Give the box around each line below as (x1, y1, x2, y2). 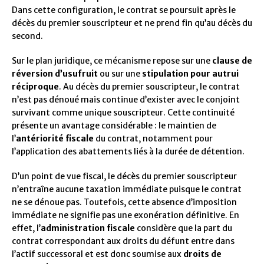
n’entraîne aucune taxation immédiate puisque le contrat (12, 184, 242, 195)
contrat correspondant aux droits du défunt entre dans (12, 236, 235, 247)
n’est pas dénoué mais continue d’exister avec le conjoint (12, 94, 240, 105)
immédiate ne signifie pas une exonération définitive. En (12, 210, 239, 221)
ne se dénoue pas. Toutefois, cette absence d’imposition (12, 197, 237, 208)
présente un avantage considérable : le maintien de (12, 120, 216, 131)
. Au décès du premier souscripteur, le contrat (59, 81, 240, 93)
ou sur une (98, 68, 142, 80)
